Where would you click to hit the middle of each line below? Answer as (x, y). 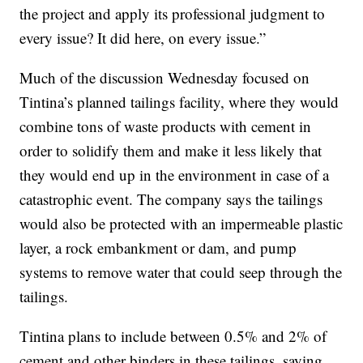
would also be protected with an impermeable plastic (181, 223)
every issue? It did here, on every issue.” (143, 37)
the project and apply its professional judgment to (173, 13)
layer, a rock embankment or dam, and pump (158, 247)
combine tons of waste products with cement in (166, 126)
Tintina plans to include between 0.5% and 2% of (173, 335)
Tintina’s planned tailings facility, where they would (179, 101)
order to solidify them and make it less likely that (171, 150)
